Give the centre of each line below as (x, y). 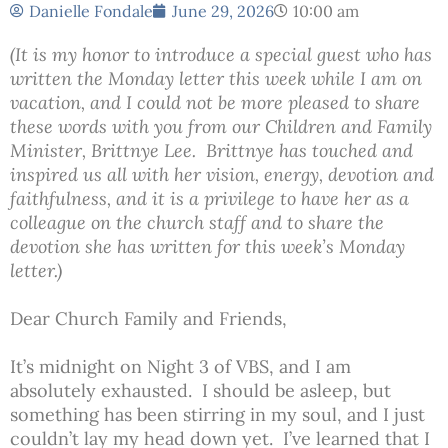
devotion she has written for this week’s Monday (207, 246)
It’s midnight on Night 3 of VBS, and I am (180, 366)
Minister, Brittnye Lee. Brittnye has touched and (211, 150)
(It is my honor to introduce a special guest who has (221, 54)
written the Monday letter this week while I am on (216, 78)
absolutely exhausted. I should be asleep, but (200, 390)
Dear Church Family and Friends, (148, 318)
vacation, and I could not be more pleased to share (215, 102)
